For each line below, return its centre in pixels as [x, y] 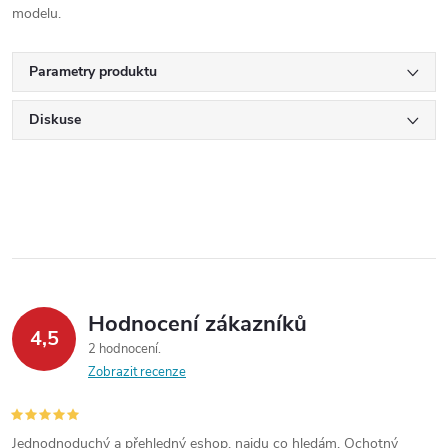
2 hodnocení [124, 349]
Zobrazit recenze [137, 372]
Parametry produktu [93, 71]
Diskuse [55, 119]
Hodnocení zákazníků [197, 324]
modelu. [36, 13]
